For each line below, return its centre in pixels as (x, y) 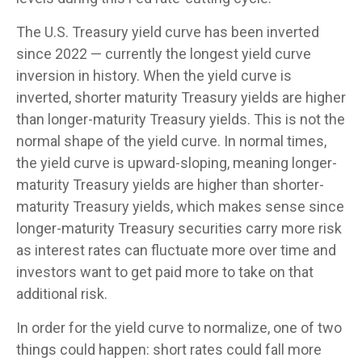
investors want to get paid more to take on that (165, 272)
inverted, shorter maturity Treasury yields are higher (181, 97)
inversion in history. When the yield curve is (154, 76)
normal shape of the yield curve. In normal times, (171, 141)
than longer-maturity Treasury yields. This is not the (181, 119)
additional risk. (62, 294)
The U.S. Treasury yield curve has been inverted (168, 32)
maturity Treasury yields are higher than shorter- (170, 185)
